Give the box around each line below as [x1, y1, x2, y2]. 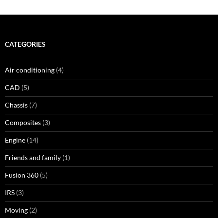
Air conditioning [5, 66, 54, 74]
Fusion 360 [5, 171, 38, 179]
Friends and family [5, 153, 61, 162]
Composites [5, 118, 41, 127]
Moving [5, 206, 28, 214]
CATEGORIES [5, 40, 46, 48]
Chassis [5, 101, 28, 109]
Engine [5, 136, 25, 144]
